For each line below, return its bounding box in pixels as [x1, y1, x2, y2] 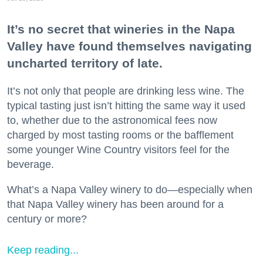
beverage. [7, 158, 54, 170]
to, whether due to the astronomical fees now [7, 114, 217, 126]
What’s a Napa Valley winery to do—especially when [7, 183, 252, 195]
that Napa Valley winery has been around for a [7, 198, 224, 210]
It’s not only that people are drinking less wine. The [7, 85, 244, 97]
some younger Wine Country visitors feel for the [7, 143, 230, 156]
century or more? [7, 213, 87, 225]
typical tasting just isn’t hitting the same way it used [7, 99, 245, 112]
